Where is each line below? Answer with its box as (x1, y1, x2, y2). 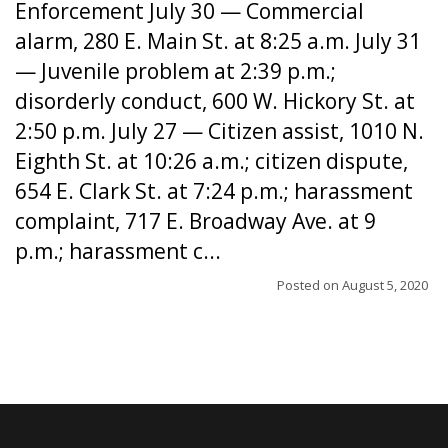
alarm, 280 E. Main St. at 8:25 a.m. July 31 (15, 27, 421, 55)
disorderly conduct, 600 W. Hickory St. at (15, 87, 415, 115)
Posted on (277, 276, 342, 294)
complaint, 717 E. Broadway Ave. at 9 (15, 207, 376, 235)
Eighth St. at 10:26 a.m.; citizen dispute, (15, 147, 408, 175)
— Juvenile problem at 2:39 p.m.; (15, 57, 336, 85)
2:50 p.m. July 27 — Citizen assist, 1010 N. (15, 117, 424, 145)
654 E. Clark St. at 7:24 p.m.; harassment (15, 177, 413, 205)
